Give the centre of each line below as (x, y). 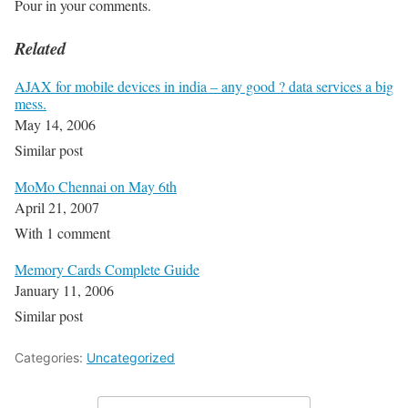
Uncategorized (131, 358)
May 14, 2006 (55, 125)
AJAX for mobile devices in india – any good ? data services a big (204, 87)
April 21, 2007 (57, 208)
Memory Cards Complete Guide (107, 270)
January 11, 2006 (64, 291)
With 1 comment (62, 233)
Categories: (51, 358)
